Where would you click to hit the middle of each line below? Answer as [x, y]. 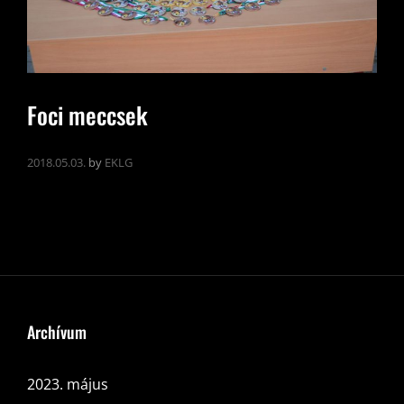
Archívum [57, 331]
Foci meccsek [87, 115]
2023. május [68, 384]
